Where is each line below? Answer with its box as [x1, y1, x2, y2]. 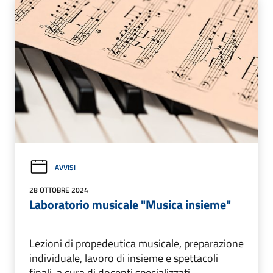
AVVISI [55, 161, 76, 173]
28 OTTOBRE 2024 [29, 184, 88, 196]
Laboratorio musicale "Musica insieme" [29, 195, 231, 214]
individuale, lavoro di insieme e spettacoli [29, 250, 218, 267]
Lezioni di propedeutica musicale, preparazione [29, 235, 244, 252]
